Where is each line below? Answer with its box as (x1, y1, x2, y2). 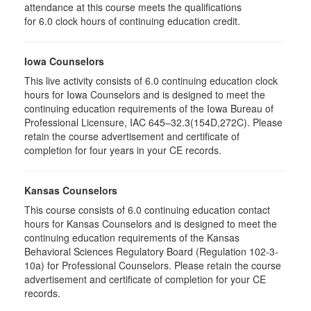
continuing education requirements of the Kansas (24, 230, 239, 244)
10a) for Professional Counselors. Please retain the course (24, 258, 281, 272)
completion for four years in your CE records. (24, 143, 221, 157)
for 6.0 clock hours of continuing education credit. (24, 14, 240, 28)
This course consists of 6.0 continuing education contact (24, 203, 270, 217)
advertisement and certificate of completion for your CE (24, 272, 266, 286)
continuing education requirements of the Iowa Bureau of (24, 101, 274, 115)
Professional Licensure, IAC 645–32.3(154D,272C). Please (24, 115, 283, 129)
